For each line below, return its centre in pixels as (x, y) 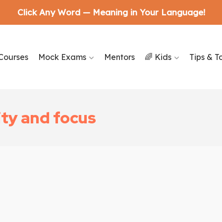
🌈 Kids (158, 57)
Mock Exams (62, 57)
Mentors (119, 57)
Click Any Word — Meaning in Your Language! (111, 12)
